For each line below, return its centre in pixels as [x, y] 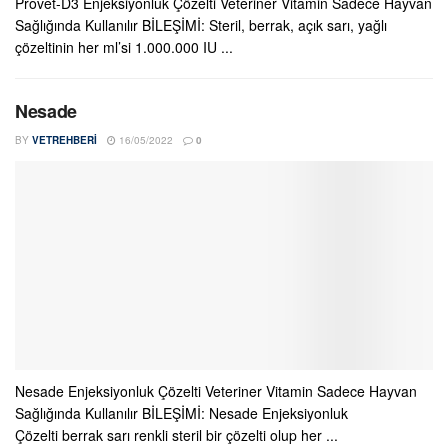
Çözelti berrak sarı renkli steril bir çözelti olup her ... [176, 435]
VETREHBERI [64, 140]
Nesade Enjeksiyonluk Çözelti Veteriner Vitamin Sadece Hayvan [216, 391]
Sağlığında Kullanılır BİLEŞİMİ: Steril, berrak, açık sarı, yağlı [201, 25]
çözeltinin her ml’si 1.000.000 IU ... [124, 47]
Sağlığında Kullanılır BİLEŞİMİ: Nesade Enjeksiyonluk [181, 413]
